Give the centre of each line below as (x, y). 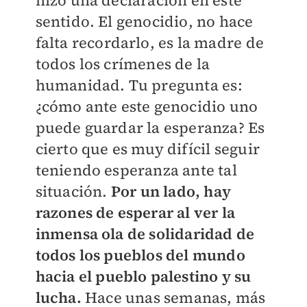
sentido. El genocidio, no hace (144, 22)
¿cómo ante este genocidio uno (147, 107)
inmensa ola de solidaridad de (145, 234)
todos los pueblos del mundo (140, 255)
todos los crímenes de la (123, 64)
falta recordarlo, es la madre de (149, 43)
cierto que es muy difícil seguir (147, 149)
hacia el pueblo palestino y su (143, 277)
